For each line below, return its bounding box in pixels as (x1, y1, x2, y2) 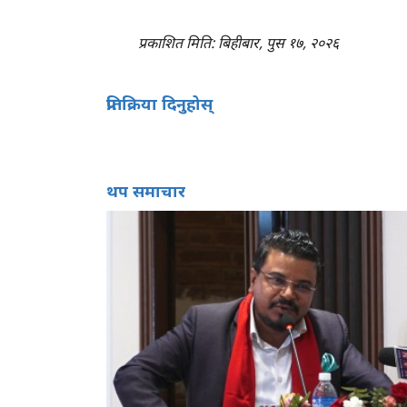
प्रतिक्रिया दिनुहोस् (106, 92, 213, 114)
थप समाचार (106, 179, 185, 202)
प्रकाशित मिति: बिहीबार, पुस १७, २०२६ (138, 32, 339, 53)
